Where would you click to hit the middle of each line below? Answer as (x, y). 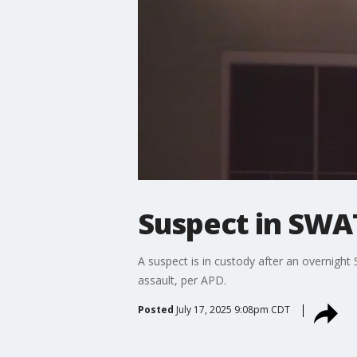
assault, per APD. (182, 280)
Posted (155, 309)
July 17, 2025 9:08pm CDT (233, 309)
